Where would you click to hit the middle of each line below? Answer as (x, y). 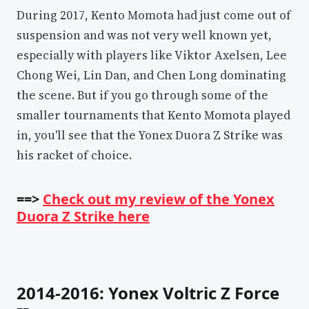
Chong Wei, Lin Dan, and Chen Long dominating (151, 75)
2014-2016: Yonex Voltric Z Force (148, 293)
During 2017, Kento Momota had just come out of (154, 15)
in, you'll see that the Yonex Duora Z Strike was (150, 135)
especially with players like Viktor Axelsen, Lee (152, 55)
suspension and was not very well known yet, (144, 35)
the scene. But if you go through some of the (142, 95)
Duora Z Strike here (83, 216)
